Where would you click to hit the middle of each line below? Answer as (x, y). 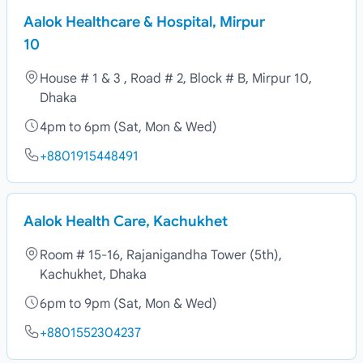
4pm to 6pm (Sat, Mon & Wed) (128, 127)
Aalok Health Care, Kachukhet (126, 221)
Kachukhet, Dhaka (93, 275)
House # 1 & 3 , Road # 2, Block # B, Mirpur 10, (176, 79)
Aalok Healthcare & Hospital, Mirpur (144, 22)
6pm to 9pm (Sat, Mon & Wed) (128, 304)
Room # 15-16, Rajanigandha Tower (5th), (161, 255)
